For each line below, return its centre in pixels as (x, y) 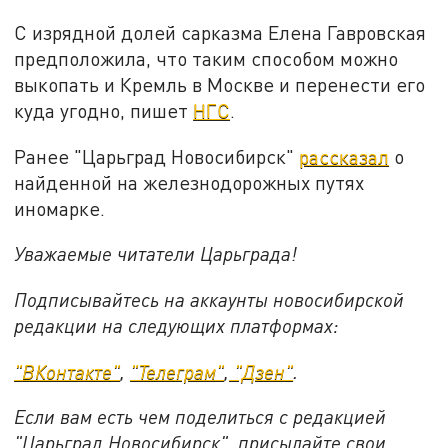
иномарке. (60, 208)
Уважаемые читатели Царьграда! (156, 254)
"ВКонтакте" (67, 371)
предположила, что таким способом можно (206, 58)
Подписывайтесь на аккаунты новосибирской (209, 299)
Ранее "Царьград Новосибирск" (157, 156)
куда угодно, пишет (104, 110)
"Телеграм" (177, 371)
